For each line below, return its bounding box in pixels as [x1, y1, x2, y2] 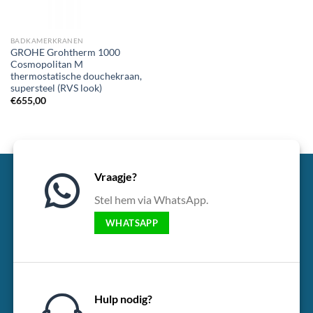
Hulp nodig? [94, 291, 152, 305]
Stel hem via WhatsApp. [94, 192, 208, 206]
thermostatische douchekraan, [10, 70, 142, 82]
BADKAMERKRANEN [10, 36, 84, 45]
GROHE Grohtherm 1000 [10, 46, 120, 58]
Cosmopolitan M [10, 58, 83, 70]
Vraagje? [94, 169, 137, 183]
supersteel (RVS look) [10, 82, 102, 94]
